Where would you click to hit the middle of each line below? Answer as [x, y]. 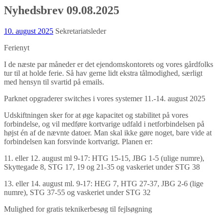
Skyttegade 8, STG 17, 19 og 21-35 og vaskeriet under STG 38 [102, 167]
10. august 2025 [29, 31]
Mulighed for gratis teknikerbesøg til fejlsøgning [78, 209]
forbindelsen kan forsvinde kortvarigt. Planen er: [78, 141]
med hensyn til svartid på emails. [54, 82]
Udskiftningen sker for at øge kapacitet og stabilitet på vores [96, 115]
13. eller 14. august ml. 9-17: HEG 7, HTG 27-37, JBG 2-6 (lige [104, 183]
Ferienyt [17, 47]
